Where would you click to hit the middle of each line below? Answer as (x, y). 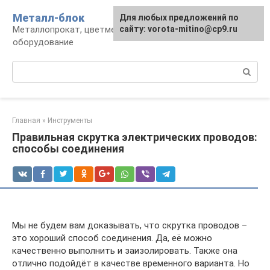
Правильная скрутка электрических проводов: (135, 137)
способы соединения (68, 149)
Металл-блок (49, 18)
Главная (26, 121)
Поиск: (26, 67)
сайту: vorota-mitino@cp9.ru (178, 29)
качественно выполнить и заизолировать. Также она (125, 251)
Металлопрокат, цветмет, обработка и (96, 30)
